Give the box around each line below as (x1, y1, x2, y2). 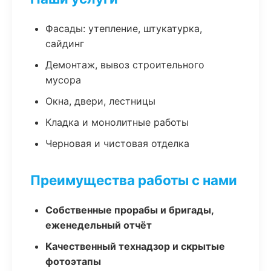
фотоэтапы (45, 255, 101, 267)
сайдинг (45, 38, 84, 50)
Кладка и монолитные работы (45, 116, 189, 128)
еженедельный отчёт (45, 219, 152, 231)
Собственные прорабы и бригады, (45, 204, 214, 216)
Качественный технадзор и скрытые (45, 240, 225, 252)
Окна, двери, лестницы (45, 95, 155, 107)
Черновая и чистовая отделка (45, 137, 189, 149)
